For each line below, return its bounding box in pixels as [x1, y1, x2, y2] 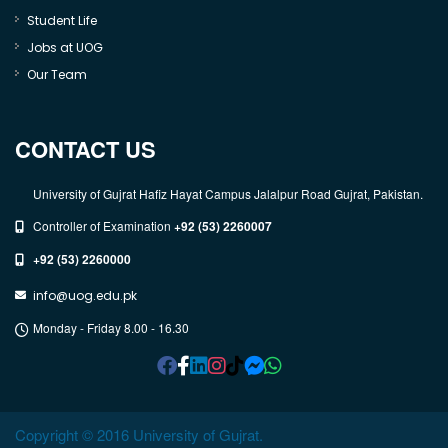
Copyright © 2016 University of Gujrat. [15, 424, 263, 445]
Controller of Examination [33, 217, 174, 234]
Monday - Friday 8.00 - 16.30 [33, 319, 189, 336]
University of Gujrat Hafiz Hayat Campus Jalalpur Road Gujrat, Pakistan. [33, 185, 423, 202]
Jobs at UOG [27, 39, 103, 56]
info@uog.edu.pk [33, 287, 137, 304]
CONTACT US [15, 133, 156, 165]
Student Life [27, 12, 97, 29]
